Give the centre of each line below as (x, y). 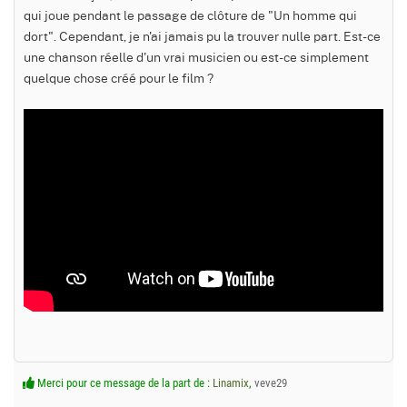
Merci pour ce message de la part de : (124, 383)
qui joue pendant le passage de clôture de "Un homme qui (190, 15)
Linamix (231, 383)
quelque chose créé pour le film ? (119, 78)
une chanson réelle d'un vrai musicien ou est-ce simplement (196, 57)
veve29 (271, 383)
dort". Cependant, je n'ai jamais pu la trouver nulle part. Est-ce (202, 36)
